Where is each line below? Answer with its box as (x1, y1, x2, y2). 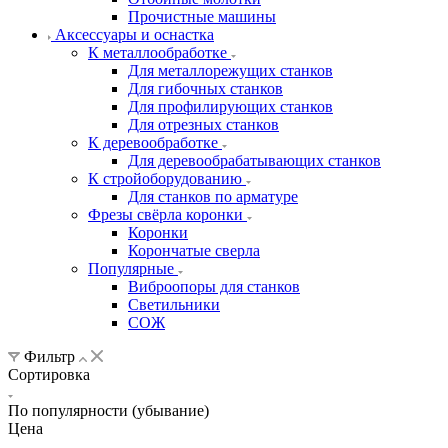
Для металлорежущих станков (128, 61, 333, 79)
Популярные (88, 259, 174, 277)
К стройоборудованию (88, 169, 242, 187)
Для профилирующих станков (128, 97, 333, 115)
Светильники (128, 295, 220, 313)
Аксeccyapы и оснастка (55, 25, 214, 43)
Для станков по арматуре (128, 187, 298, 205)
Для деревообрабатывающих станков (128, 151, 381, 169)
